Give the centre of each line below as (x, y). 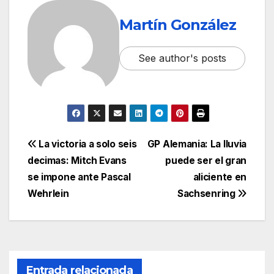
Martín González (178, 24)
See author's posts (182, 58)
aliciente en (220, 177)
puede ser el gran (206, 161)
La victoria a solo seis (87, 144)
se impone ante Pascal (79, 177)
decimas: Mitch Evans (77, 161)
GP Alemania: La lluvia (197, 144)
